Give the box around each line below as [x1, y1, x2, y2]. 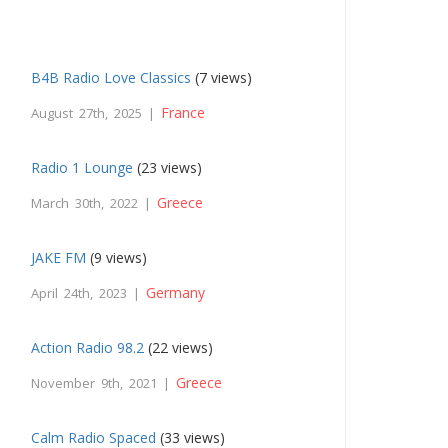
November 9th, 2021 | [31, 374, 177, 393]
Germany [146, 283, 206, 303]
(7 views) [191, 68, 253, 88]
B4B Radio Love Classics [31, 68, 192, 88]
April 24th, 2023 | [31, 284, 147, 303]
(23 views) [133, 158, 203, 178]
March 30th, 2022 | [31, 194, 158, 213]
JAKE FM [31, 248, 87, 268]
